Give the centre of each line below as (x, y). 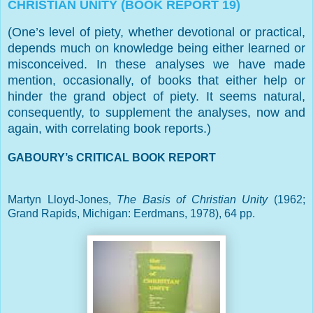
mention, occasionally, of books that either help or (156, 81)
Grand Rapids (42, 214)
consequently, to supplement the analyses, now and (156, 113)
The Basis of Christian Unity (192, 200)
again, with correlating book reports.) (109, 129)
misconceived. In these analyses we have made (156, 65)
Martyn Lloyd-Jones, (63, 200)
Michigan (105, 214)
